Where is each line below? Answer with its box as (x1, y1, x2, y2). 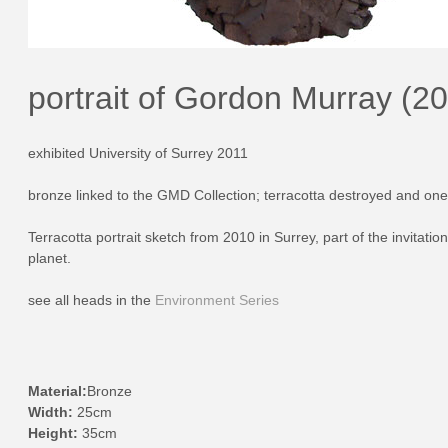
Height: (28, 425, 82, 442)
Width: (28, 404, 77, 421)
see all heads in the (28, 292, 155, 309)
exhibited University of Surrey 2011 (28, 145, 248, 162)
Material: (28, 383, 87, 400)
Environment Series (155, 292, 279, 309)
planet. (28, 250, 71, 267)
